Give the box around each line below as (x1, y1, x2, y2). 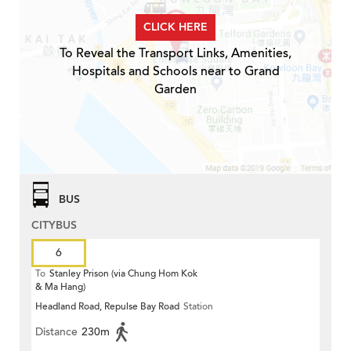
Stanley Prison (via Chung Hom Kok (49, 267, 197, 280)
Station (183, 300, 213, 313)
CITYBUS (31, 218, 77, 233)
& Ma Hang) (35, 280, 85, 294)
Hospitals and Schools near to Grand (71, 63, 280, 81)
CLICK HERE (143, 20, 208, 35)
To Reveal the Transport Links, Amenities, (60, 45, 291, 63)
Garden (154, 81, 197, 99)
